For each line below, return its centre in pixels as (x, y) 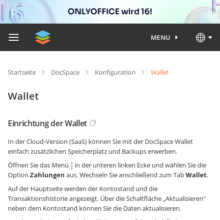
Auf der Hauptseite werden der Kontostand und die (83, 189)
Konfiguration (115, 72)
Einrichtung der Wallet (47, 123)
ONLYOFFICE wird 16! (110, 12)
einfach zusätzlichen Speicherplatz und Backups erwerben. (93, 151)
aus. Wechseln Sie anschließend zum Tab (125, 175)
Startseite (22, 72)
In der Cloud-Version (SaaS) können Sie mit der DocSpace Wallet (100, 141)
